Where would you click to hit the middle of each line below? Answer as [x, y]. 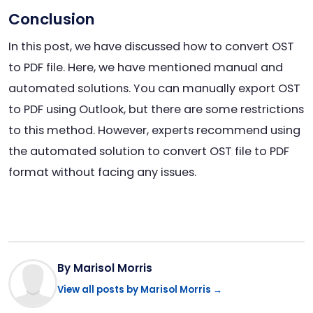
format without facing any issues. [102, 172]
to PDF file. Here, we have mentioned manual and [146, 67]
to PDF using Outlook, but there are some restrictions [156, 109]
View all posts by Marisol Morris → [140, 290]
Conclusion [52, 20]
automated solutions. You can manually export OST [154, 88]
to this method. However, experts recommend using [154, 130]
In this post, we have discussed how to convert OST [151, 46]
